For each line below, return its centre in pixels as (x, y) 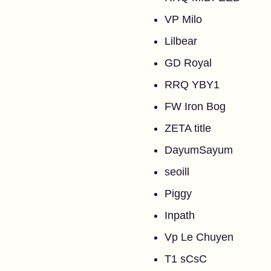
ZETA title (188, 128)
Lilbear (181, 41)
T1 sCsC (186, 259)
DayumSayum (199, 150)
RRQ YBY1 (192, 85)
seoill (177, 172)
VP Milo (183, 19)
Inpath (180, 215)
